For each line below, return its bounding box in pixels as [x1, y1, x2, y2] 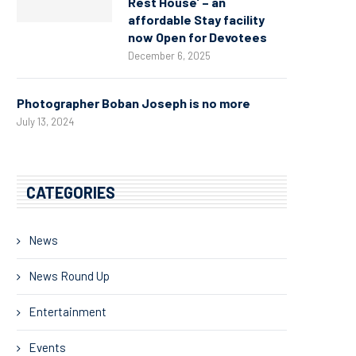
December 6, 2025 [128, 48, 211, 62]
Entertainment [29, 304, 106, 319]
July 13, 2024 [17, 114, 74, 128]
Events [29, 339, 66, 354]
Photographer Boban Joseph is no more [17, 95, 250, 110]
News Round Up [29, 268, 110, 283]
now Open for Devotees [128, 29, 267, 44]
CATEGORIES [26, 182, 115, 202]
